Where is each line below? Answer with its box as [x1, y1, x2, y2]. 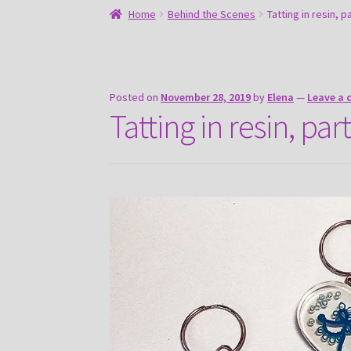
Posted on [110, 89, 161, 104]
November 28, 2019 [161, 89, 251, 104]
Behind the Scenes [167, 6, 255, 21]
